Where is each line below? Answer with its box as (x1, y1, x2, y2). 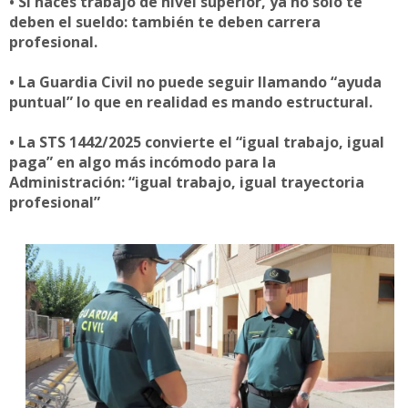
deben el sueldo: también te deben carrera (9, 11, 321, 32)
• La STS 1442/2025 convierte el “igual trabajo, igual (9, 131, 384, 152)
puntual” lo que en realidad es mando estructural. (9, 91, 372, 112)
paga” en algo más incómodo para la (9, 151, 276, 172)
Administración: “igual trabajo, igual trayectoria (9, 171, 364, 192)
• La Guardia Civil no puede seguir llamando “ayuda (9, 71, 382, 92)
